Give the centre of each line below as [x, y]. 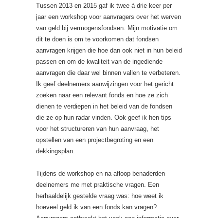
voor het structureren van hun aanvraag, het [98, 129]
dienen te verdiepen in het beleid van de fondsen [104, 106]
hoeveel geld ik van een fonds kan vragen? [96, 207]
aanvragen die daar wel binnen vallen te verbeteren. [108, 73]
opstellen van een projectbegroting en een [95, 140]
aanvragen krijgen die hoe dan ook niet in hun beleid [109, 50]
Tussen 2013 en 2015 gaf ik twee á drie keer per [104, 6]
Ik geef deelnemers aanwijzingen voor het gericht [105, 84]
